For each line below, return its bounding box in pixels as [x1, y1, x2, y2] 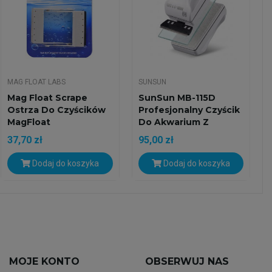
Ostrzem [138, 129, 179, 140]
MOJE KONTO [8, 256, 80, 268]
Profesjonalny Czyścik [138, 104, 240, 116]
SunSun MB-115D [138, 92, 216, 104]
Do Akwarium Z [138, 117, 209, 128]
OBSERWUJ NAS [144, 256, 229, 268]
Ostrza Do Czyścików [7, 104, 106, 116]
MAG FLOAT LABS [7, 78, 66, 87]
